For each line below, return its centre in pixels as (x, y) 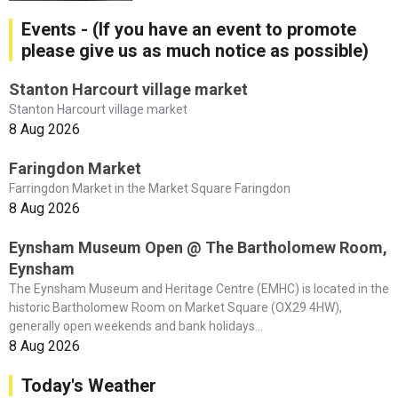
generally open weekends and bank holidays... (136, 326)
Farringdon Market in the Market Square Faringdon (150, 188)
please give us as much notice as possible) (195, 50)
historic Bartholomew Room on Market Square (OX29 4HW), (175, 307)
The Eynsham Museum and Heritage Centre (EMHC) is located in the (199, 288)
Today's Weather (89, 385)
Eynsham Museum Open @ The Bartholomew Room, (198, 247)
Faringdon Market (75, 168)
